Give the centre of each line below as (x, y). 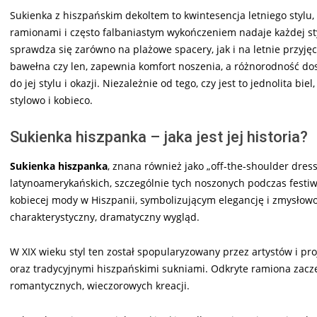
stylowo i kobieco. (51, 100)
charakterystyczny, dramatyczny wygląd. (105, 217)
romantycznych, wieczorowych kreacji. (100, 285)
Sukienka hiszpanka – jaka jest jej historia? (159, 137)
